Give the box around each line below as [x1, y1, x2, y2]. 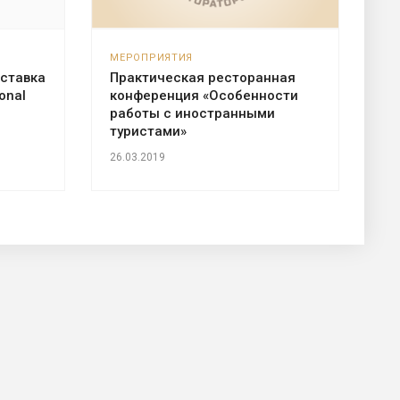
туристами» [110, 122, 187, 139]
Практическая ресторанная [110, 69, 296, 86]
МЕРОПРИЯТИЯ [110, 51, 194, 63]
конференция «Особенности [110, 87, 299, 104]
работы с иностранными [110, 104, 276, 121]
